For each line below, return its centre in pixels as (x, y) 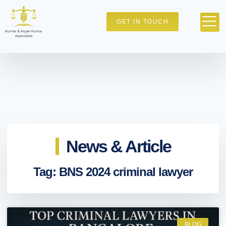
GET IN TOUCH (143, 21)
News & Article (118, 146)
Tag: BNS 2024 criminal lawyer (113, 172)
